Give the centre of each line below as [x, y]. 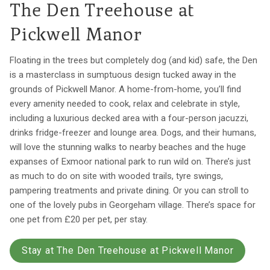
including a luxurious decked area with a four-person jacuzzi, [129, 118]
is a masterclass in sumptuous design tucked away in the [123, 74]
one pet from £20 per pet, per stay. [79, 219]
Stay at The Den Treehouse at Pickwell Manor [128, 250]
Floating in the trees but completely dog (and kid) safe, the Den [133, 60]
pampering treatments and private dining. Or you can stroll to [129, 190]
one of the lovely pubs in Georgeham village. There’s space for [133, 205]
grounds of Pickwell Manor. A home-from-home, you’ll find [125, 89]
